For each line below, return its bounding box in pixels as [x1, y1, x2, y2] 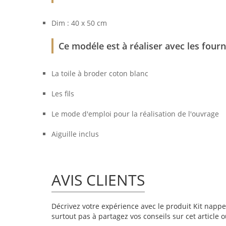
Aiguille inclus [51, 129, 99, 139]
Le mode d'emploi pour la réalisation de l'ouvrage [51, 109, 219, 119]
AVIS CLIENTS [51, 169, 145, 191]
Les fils [51, 89, 74, 99]
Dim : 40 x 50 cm [51, 18, 107, 28]
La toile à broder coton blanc [51, 69, 148, 79]
